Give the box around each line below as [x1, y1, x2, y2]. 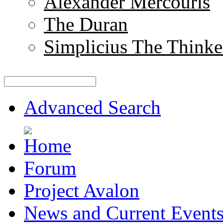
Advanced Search [24, 97, 161, 118]
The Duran [44, 13, 128, 35]
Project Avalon [24, 180, 139, 201]
